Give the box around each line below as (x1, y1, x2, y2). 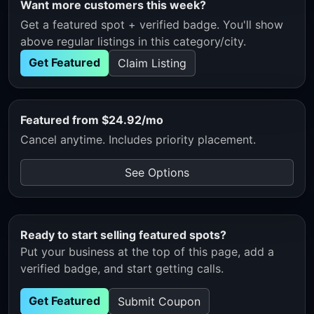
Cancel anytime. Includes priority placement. (20, 132, 256, 146)
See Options (125, 165, 189, 179)
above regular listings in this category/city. (20, 34, 246, 48)
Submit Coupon (118, 294, 200, 308)
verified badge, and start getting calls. (20, 261, 224, 275)
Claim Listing (118, 55, 186, 70)
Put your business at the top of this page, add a (20, 244, 274, 259)
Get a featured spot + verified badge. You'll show (20, 17, 283, 32)
